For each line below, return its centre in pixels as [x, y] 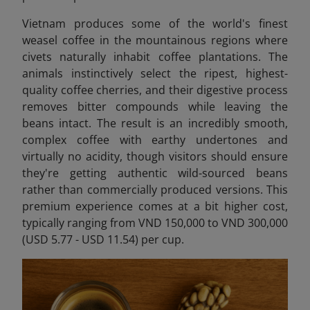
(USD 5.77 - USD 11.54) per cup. [103, 239]
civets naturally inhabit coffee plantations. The [155, 56]
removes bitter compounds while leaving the [155, 106]
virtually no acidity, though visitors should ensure [155, 156]
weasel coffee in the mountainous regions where [155, 40]
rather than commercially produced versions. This [155, 189]
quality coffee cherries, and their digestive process [155, 90]
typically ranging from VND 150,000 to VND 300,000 [155, 222]
